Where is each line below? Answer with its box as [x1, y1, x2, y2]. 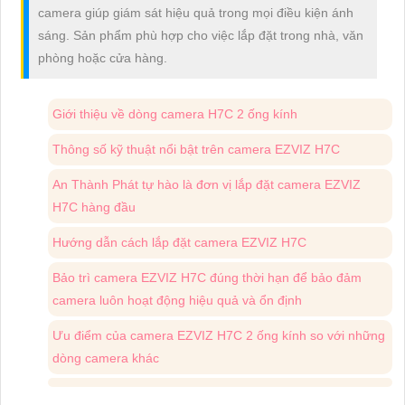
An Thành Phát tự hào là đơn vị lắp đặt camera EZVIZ [52, 176, 361, 192]
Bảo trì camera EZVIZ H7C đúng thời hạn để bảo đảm [52, 269, 362, 285]
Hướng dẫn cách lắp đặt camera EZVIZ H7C [52, 234, 306, 250]
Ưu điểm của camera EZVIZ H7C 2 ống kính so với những [52, 327, 385, 343]
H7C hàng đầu [52, 199, 136, 214]
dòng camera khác [52, 350, 159, 365]
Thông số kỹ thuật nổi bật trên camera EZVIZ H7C [52, 141, 340, 156]
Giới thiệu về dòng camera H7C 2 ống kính [52, 106, 297, 121]
